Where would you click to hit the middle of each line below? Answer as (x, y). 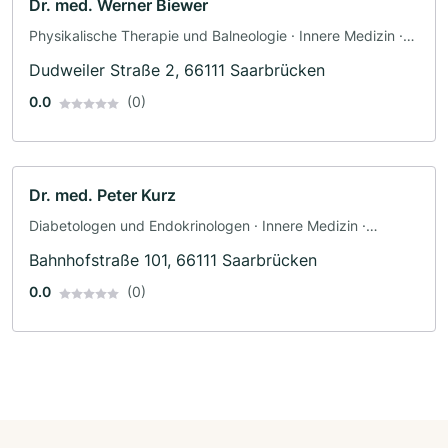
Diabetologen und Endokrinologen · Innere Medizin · (197, 226)
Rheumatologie (77, 57)
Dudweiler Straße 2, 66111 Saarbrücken (177, 70)
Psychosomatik (78, 247)
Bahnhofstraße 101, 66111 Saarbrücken (173, 260)
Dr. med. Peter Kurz (102, 195)
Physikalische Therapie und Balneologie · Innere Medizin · (216, 36)
